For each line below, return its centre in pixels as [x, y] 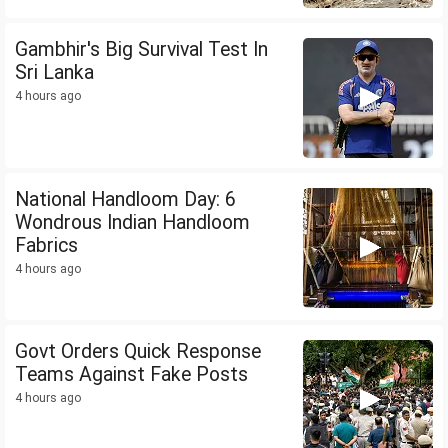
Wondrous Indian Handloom [132, 223]
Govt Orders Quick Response [138, 352]
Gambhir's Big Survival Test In [141, 50]
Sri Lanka [54, 73]
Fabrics [46, 246]
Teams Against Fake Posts [131, 375]
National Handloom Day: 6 [125, 200]
